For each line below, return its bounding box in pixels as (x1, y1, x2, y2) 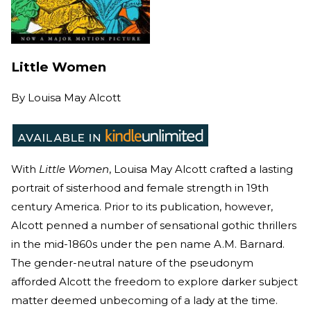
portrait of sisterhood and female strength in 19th (11, 181, 269, 195)
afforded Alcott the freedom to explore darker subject (11, 275, 298, 289)
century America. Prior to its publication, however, (11, 200, 273, 214)
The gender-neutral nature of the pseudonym (11, 256, 253, 270)
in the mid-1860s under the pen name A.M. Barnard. (11, 237, 285, 251)
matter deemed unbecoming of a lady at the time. (11, 294, 280, 308)
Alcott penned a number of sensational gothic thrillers (11, 219, 296, 233)
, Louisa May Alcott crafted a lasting (109, 162, 293, 176)
